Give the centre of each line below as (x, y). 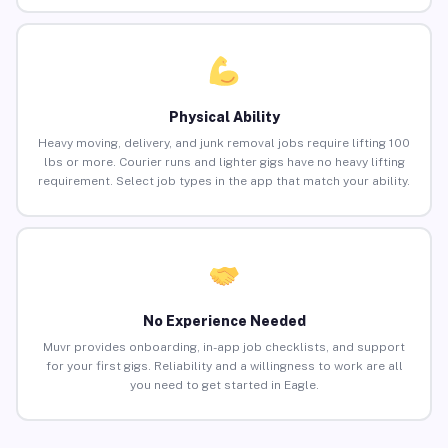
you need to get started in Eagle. (224, 385)
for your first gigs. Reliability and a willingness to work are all (224, 366)
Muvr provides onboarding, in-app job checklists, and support (224, 347)
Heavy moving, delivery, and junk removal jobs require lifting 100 (224, 143)
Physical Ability (224, 117)
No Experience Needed (224, 321)
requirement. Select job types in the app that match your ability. (224, 181)
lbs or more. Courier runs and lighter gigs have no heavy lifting (224, 162)
